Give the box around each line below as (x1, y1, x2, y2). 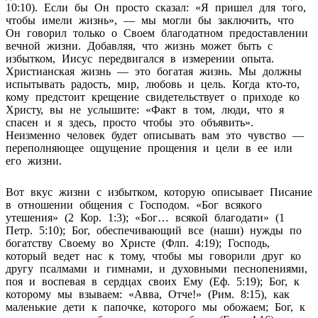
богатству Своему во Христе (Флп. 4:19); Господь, (6, 236, 270, 249)
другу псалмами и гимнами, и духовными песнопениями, (6, 262, 307, 275)
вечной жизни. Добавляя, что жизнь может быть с (6, 39, 273, 52)
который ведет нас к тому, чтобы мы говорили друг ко (6, 249, 301, 262)
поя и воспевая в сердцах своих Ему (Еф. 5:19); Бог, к (6, 275, 300, 287)
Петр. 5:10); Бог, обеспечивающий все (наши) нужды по (6, 224, 302, 236)
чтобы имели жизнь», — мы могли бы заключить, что (6, 13, 294, 26)
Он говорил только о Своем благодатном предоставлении (6, 26, 308, 39)
